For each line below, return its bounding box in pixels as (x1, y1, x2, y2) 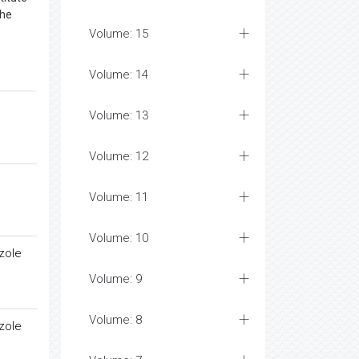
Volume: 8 (89, 313, 142, 327)
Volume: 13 (89, 108, 148, 123)
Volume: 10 (89, 231, 148, 245)
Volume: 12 (89, 149, 148, 163)
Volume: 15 (89, 26, 148, 41)
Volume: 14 (89, 67, 148, 82)
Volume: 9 (89, 272, 142, 286)
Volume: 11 (89, 190, 148, 204)
